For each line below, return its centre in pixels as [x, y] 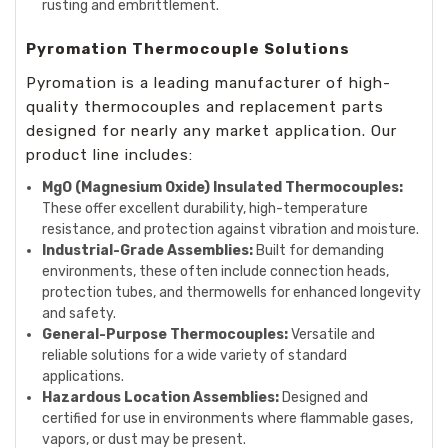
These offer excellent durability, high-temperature [205, 208]
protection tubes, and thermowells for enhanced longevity [232, 292]
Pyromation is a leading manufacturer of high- [208, 83]
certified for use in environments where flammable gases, [228, 418]
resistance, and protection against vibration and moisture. [231, 229]
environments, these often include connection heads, [216, 271]
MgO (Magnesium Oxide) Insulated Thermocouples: [223, 187]
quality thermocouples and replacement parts [205, 107]
